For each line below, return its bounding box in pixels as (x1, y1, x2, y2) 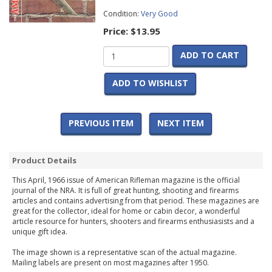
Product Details (12, 155, 76, 166)
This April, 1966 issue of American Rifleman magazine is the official (12, 175, 240, 186)
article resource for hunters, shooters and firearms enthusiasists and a (12, 216, 254, 227)
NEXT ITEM (157, 117, 204, 129)
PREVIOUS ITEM (68, 117, 134, 129)
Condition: (103, 8, 141, 19)
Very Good (140, 8, 178, 19)
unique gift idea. (12, 226, 67, 237)
